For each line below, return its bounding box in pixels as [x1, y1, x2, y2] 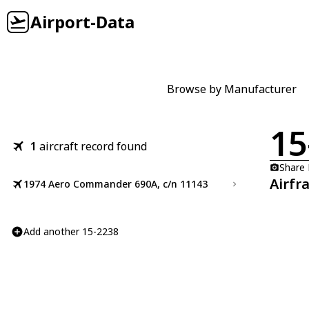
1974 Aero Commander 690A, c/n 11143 [23, 177, 208, 190]
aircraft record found [39, 139, 147, 154]
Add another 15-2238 [23, 225, 119, 238]
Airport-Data [30, 10, 134, 33]
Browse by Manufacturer [167, 81, 297, 97]
